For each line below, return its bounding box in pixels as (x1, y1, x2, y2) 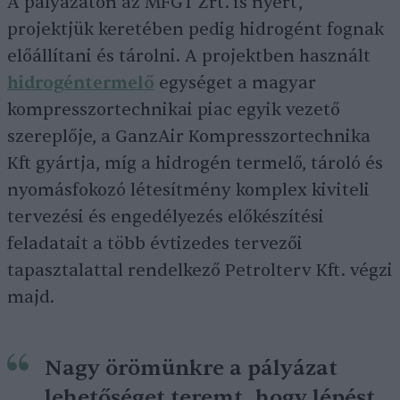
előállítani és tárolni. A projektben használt (7, 46, 371, 67)
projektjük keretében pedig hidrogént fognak (7, 19, 384, 40)
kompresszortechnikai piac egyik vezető (7, 99, 340, 121)
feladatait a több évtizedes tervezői (7, 233, 303, 254)
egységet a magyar (154, 72, 316, 94)
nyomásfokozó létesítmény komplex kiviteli (7, 179, 370, 201)
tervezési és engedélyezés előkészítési (7, 206, 324, 228)
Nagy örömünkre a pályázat (45, 354, 337, 382)
